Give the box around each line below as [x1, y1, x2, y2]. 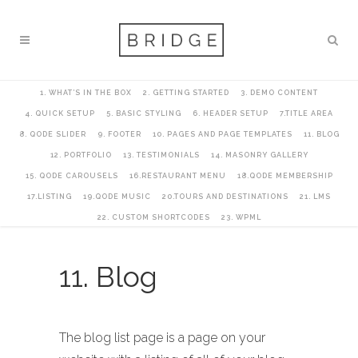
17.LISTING [27, 193, 72, 201]
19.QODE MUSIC [83, 193, 151, 201]
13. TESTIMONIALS [122, 151, 200, 159]
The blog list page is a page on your [59, 330, 265, 345]
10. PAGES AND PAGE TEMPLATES [152, 130, 292, 138]
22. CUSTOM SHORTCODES [97, 213, 210, 221]
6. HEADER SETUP [193, 109, 268, 117]
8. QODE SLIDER [18, 130, 86, 138]
